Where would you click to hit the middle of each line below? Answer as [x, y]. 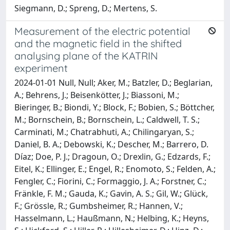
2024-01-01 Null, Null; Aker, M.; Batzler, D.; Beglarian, [113, 82]
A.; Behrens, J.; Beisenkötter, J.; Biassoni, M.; [97, 95]
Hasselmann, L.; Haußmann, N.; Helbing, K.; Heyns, [112, 218]
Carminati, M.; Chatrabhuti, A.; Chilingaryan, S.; [104, 132]
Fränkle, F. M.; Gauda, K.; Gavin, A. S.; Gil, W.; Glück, [111, 193]
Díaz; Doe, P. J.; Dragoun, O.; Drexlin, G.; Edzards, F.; [112, 156]
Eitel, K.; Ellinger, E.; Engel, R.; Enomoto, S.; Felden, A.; [115, 169]
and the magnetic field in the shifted [98, 43]
